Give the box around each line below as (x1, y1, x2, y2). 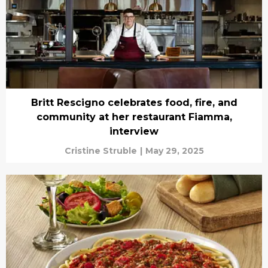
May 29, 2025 (145, 145, 204, 157)
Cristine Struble (64, 145, 137, 157)
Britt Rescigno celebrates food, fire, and (31, 97, 237, 109)
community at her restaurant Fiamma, (36, 111, 232, 123)
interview (109, 126, 159, 138)
